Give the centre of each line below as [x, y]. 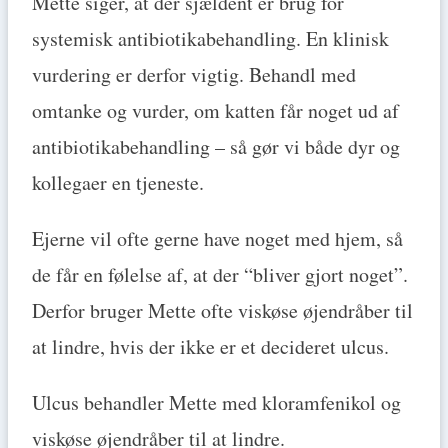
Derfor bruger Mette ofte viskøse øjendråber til [222, 311]
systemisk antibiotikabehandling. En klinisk [210, 39]
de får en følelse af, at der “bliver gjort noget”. [220, 275]
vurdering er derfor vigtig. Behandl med [194, 75]
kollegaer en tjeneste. [118, 183]
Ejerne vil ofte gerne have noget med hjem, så [217, 239]
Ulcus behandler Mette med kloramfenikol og [216, 403]
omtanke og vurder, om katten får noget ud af [215, 111]
